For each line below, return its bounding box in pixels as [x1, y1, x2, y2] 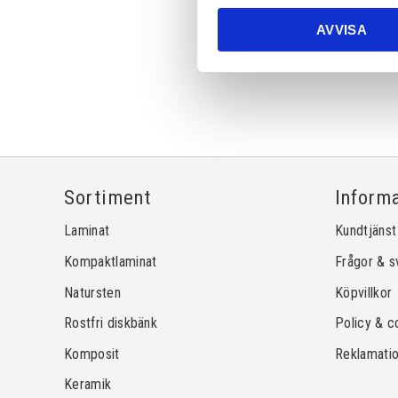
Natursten [64, 283, 121, 301]
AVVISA [316, 22, 367, 38]
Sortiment [64, 185, 152, 209]
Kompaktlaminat [64, 253, 157, 271]
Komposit [64, 345, 120, 362]
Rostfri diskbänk [64, 314, 158, 332]
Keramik [64, 376, 112, 394]
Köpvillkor [335, 283, 393, 301]
